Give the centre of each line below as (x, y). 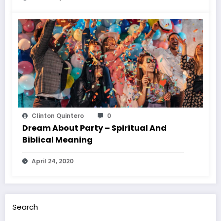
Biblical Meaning (57, 140)
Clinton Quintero (58, 115)
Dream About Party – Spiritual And (94, 128)
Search (25, 207)
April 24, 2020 (53, 161)
